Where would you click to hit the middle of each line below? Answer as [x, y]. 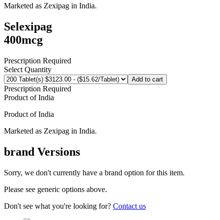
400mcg [23, 40]
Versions [57, 151]
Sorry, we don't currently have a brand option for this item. [94, 172]
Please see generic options [45, 189]
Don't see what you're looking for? [58, 206]
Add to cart [147, 80]
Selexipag [28, 27]
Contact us [129, 206]
